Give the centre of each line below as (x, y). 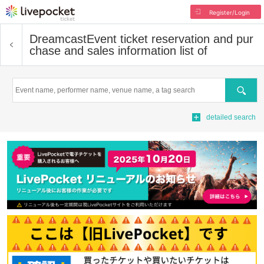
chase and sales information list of (118, 51)
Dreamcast (58, 39)
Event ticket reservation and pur (170, 39)
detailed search (231, 117)
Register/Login (229, 12)
